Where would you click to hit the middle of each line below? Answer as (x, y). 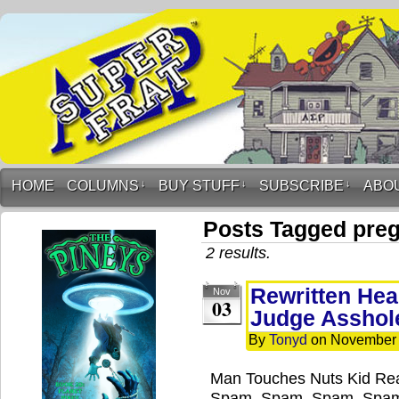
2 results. (238, 252)
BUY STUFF (199, 186)
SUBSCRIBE (301, 186)
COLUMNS (103, 186)
